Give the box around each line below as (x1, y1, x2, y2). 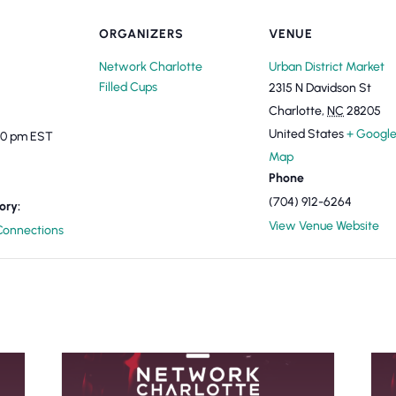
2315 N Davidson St (269, 80, 371, 95)
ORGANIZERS (99, 27, 184, 42)
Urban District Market (269, 59, 385, 74)
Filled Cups (99, 80, 157, 95)
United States (269, 126, 344, 141)
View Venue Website (269, 218, 379, 233)
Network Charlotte (99, 59, 202, 74)
